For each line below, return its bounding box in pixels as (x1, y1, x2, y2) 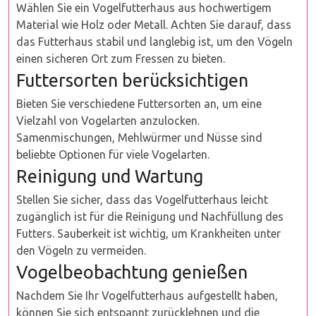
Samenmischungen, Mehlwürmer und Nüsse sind (16, 131, 262, 144)
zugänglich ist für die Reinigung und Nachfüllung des (16, 210, 284, 223)
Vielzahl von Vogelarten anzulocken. (16, 114, 200, 127)
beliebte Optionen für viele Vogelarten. (16, 148, 209, 161)
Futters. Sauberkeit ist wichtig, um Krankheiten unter (16, 227, 281, 240)
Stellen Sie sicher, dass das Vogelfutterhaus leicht (16, 193, 268, 206)
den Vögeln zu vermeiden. (16, 244, 146, 257)
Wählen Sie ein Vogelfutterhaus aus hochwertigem (16, 1, 272, 14)
